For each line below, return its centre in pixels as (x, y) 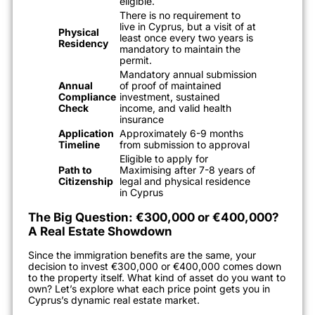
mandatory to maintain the (180, 49)
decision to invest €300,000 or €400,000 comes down (155, 266)
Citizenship (86, 181)
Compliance (87, 96)
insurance (142, 119)
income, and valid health (175, 108)
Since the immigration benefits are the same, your (142, 255)
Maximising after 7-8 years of (187, 169)
